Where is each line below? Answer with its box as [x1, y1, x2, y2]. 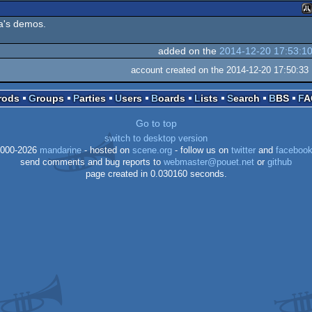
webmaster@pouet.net [164, 157, 254, 168]
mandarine [40, 146, 81, 156]
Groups [36, 93, 64, 104]
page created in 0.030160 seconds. [85, 169, 227, 180]
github [267, 157, 292, 168]
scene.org [132, 146, 172, 156]
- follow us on [172, 146, 231, 156]
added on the [158, 45, 219, 57]
